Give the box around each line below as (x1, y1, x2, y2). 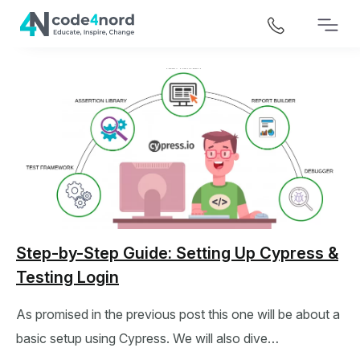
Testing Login (16, 268, 119, 287)
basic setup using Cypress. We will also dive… (16, 330, 279, 346)
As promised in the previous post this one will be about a (16, 306, 340, 322)
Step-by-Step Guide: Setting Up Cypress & (16, 243, 338, 263)
